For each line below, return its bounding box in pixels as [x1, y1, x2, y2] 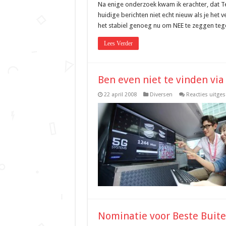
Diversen [149, 91, 173, 98]
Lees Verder [103, 40, 133, 47]
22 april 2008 [103, 91, 137, 98]
